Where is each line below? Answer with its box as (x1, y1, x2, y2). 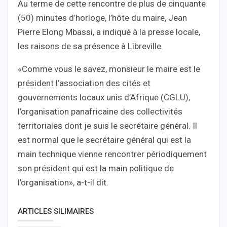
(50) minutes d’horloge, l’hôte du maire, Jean (18, 12, 187, 23)
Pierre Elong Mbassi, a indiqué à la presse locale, (18, 26, 200, 37)
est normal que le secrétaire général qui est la (18, 134, 191, 145)
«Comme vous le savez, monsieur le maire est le (18, 63, 200, 74)
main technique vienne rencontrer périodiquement (18, 148, 207, 159)
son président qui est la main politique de (18, 163, 174, 173)
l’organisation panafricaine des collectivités (18, 106, 182, 117)
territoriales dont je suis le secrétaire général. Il (18, 120, 197, 131)
